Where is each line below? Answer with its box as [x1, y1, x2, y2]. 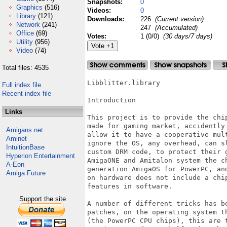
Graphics [16, 4, 43, 11]
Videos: [87, 7, 113, 14]
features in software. [87, 182, 172, 190]
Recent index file [2, 90, 51, 97]
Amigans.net [6, 126, 43, 134]
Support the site [19, 195, 66, 203]
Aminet [6, 135, 27, 142]
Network [16, 21, 40, 28]
